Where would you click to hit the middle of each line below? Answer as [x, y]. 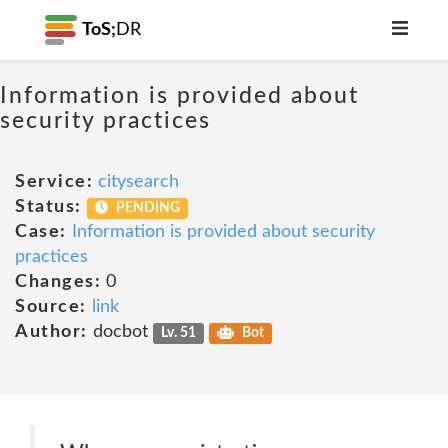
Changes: [58, 282]
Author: [51, 332]
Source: [51, 307]
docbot [120, 332]
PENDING [147, 208]
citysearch [138, 182]
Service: [54, 182]
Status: [48, 207]
